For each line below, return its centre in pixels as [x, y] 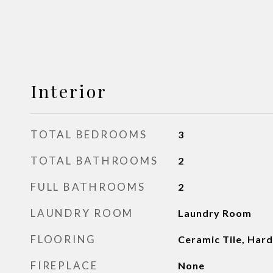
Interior [69, 91]
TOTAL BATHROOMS [94, 161]
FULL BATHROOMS [88, 187]
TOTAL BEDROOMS [89, 134]
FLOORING [63, 239]
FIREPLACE [64, 265]
